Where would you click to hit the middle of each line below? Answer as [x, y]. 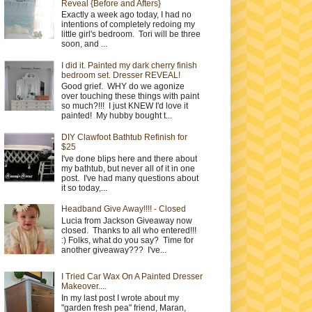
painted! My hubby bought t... [116, 116]
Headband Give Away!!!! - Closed [123, 209]
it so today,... [84, 188]
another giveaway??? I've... [114, 250]
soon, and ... [84, 44]
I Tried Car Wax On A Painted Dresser [132, 277]
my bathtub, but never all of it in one [128, 168]
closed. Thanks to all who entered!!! [128, 230]
